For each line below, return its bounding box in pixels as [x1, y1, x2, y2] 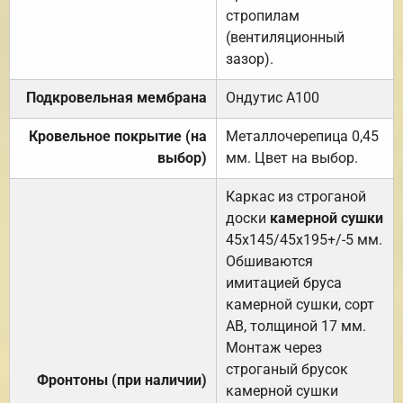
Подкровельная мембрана [26, 88, 207, 106]
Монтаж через [226, 338, 322, 356]
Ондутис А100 [226, 88, 319, 106]
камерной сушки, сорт [226, 295, 374, 313]
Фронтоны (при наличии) [37, 371, 207, 389]
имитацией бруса [226, 273, 342, 291]
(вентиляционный [226, 28, 345, 46]
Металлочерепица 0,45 [226, 127, 379, 145]
